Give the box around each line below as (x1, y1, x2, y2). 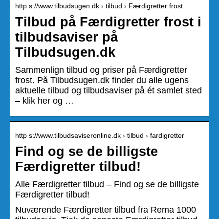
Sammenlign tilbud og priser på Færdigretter (15, 65, 187, 75)
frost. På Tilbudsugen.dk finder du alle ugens (15, 75, 189, 85)
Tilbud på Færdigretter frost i (15, 14, 201, 29)
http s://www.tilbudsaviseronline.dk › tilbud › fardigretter (15, 131, 184, 139)
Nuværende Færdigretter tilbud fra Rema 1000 (15, 204, 196, 215)
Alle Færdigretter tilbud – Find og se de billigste (15, 179, 199, 189)
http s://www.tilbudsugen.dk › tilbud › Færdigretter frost (15, 1, 183, 10)
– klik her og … (15, 95, 74, 106)
